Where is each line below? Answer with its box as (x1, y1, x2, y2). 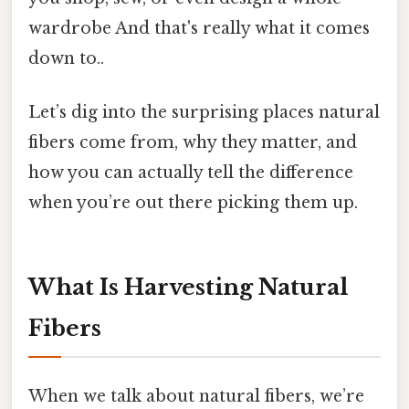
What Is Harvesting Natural (28, 274, 348, 301)
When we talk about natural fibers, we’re (28, 386, 364, 407)
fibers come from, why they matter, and (28, 132, 357, 153)
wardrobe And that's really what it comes (28, 18, 370, 39)
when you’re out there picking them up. (28, 193, 358, 214)
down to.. (28, 48, 104, 69)
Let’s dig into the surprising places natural (28, 102, 380, 123)
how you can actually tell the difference (28, 163, 353, 184)
